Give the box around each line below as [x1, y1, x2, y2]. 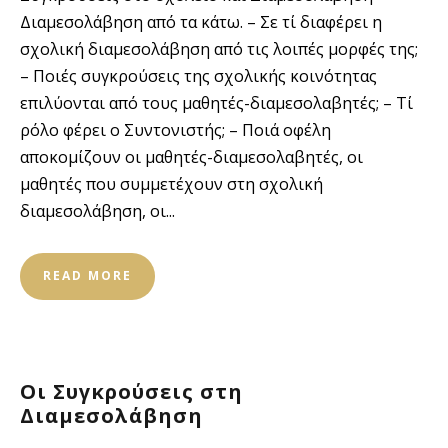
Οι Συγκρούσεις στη [20, 378, 243, 405]
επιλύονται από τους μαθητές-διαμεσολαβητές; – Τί [20, 92, 413, 114]
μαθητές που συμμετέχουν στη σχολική [20, 173, 323, 195]
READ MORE [43, 267, 132, 284]
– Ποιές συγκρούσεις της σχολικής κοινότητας [20, 65, 377, 87]
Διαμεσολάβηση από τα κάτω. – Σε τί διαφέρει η [20, 11, 382, 33]
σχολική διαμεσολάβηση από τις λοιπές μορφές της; [20, 38, 418, 60]
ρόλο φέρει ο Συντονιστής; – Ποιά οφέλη [20, 119, 331, 141]
